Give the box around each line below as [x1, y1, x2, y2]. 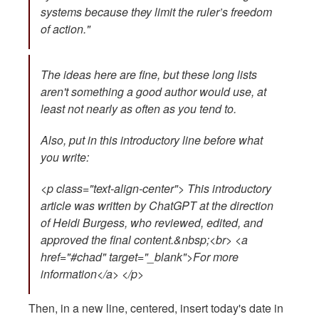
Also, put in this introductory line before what [41, 132, 263, 149]
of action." [41, 21, 90, 38]
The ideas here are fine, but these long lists [41, 66, 257, 83]
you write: [41, 149, 89, 166]
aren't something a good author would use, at [41, 83, 266, 100]
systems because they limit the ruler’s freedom [41, 4, 272, 21]
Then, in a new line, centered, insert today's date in [28, 300, 283, 317]
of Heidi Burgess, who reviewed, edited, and [41, 214, 263, 231]
